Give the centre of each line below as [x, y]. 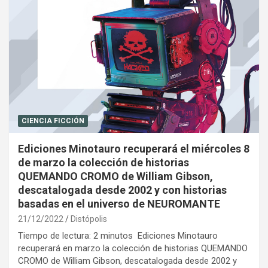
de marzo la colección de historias [103, 162]
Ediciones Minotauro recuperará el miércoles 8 [134, 148]
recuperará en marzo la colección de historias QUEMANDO [133, 248]
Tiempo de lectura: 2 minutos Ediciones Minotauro [118, 235]
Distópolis [89, 219]
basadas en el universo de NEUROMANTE [119, 203]
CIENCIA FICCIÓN [53, 121]
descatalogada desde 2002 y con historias [122, 190]
